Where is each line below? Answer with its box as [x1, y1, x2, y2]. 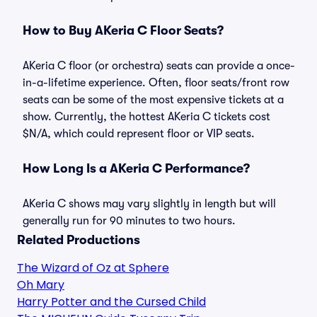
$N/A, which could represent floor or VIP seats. [23, 127, 255, 140]
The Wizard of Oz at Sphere [17, 260, 169, 276]
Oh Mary [17, 277, 64, 293]
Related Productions [17, 233, 140, 247]
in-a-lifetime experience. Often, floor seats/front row [23, 76, 289, 89]
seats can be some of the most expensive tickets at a [23, 93, 284, 106]
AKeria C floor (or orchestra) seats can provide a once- [23, 59, 295, 72]
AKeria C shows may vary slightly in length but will [23, 197, 276, 210]
